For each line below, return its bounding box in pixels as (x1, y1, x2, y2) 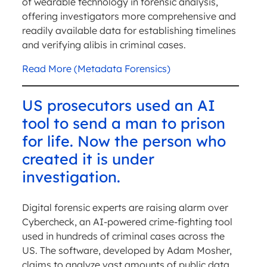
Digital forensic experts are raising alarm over (21, 201, 228, 213)
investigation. (21, 167, 120, 186)
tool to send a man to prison (21, 113, 225, 132)
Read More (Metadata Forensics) (21, 62, 170, 74)
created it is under (21, 149, 154, 168)
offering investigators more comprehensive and (21, 10, 236, 22)
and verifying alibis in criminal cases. (21, 38, 186, 51)
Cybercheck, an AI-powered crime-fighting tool (21, 215, 232, 228)
